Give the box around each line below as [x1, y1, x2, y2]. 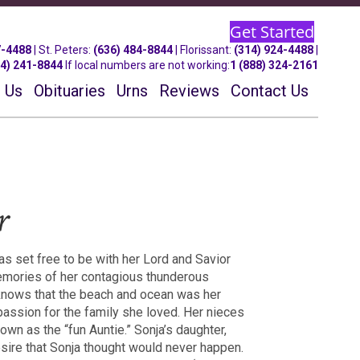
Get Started [230, 21, 315, 43]
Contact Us [231, 81, 309, 100]
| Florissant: [173, 43, 235, 56]
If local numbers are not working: [63, 59, 231, 72]
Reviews [159, 81, 220, 100]
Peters [55, 43, 89, 56]
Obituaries [34, 81, 106, 100]
